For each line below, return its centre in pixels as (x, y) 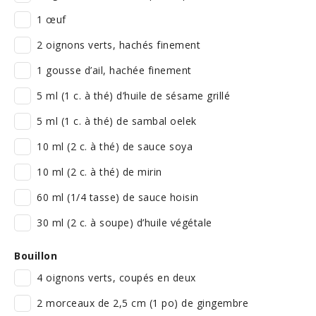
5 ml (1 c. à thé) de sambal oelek (117, 121)
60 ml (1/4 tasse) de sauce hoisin (118, 197)
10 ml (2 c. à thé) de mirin (99, 172)
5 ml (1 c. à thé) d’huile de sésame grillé (133, 96)
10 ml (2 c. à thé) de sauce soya (115, 146)
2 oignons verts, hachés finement (119, 45)
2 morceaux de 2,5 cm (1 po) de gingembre (142, 303)
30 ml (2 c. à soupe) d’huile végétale (124, 223)
